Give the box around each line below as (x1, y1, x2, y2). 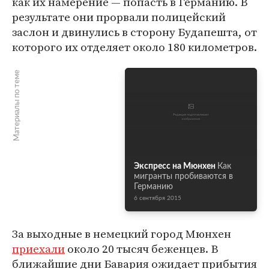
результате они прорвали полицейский (12, 9, 226, 25)
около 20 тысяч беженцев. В (65, 241, 219, 256)
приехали (12, 241, 65, 256)
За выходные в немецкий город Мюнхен (12, 226, 231, 241)
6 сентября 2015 (134, 195, 181, 201)
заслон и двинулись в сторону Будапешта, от (12, 24, 257, 40)
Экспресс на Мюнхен (134, 162, 216, 171)
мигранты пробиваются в (134, 172, 233, 181)
